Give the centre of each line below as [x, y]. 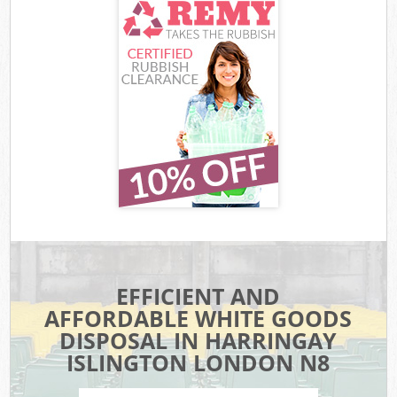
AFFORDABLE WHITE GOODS [198, 319]
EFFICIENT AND [198, 296]
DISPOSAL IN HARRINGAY [198, 341]
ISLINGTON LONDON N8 [198, 363]
